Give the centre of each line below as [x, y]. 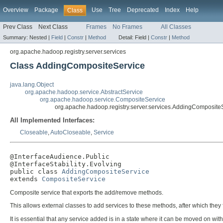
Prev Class [18, 27]
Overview [16, 10]
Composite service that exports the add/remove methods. [87, 193]
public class [36, 172]
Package [46, 10]
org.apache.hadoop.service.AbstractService [84, 92]
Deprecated [143, 10]
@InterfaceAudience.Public [60, 157]
